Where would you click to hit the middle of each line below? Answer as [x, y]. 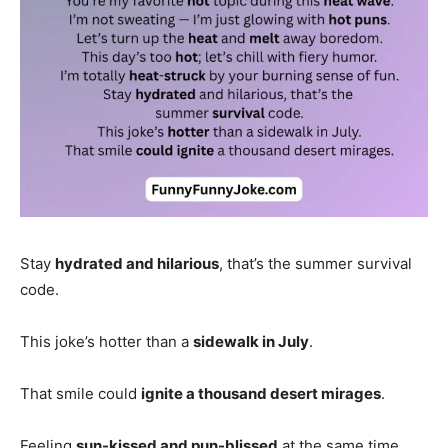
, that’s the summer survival [315, 263]
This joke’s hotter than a [106, 341]
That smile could [80, 393]
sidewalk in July [251, 341]
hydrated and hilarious [137, 263]
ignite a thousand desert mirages [261, 393]
